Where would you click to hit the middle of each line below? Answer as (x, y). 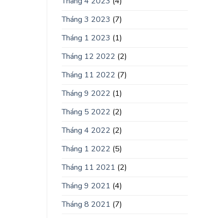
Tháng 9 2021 (86, 186)
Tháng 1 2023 (86, 38)
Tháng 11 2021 (89, 168)
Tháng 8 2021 (86, 205)
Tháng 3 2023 (86, 20)
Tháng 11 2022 (89, 75)
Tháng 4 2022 (86, 131)
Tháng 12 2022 (89, 57)
